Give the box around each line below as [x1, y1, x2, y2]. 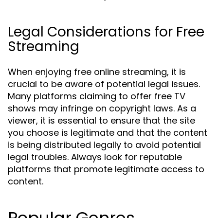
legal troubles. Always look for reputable [8, 151, 182, 163]
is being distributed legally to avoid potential [8, 139, 201, 151]
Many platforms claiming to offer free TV [8, 90, 185, 102]
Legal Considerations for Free [8, 22, 204, 41]
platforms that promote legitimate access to [8, 163, 204, 175]
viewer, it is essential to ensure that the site [8, 114, 195, 127]
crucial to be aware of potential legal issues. [8, 78, 200, 90]
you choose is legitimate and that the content [8, 127, 207, 139]
